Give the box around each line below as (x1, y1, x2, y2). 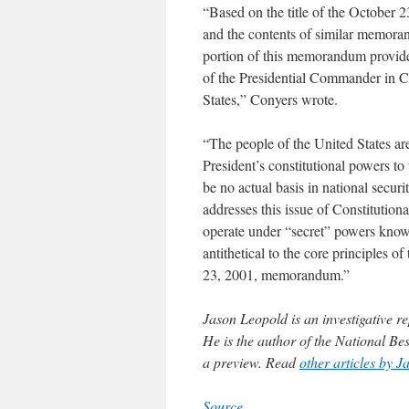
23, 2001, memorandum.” (203, 265, 350, 284)
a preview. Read (203, 352, 299, 372)
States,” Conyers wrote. (203, 89, 338, 109)
